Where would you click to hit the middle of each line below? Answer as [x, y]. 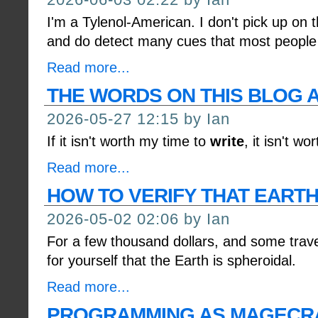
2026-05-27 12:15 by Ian [138, 119]
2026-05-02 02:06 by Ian [138, 219]
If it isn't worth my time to [128, 141]
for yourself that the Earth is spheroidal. [171, 261]
